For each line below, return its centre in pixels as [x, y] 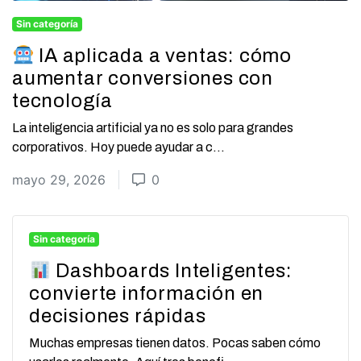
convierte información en [147, 294]
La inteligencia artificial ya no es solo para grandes [153, 128]
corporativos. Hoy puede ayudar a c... [118, 147]
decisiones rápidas [118, 316]
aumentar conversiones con [143, 79]
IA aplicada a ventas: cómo [163, 56]
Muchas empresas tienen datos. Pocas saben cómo [175, 343]
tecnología [63, 101]
